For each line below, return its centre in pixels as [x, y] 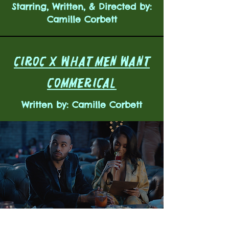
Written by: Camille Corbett [82, 105]
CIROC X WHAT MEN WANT [82, 61]
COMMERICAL [82, 83]
